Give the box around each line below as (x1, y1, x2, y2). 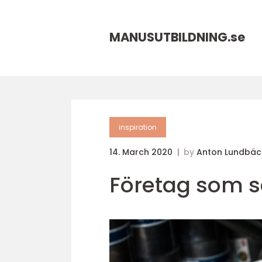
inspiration (119, 122, 157, 132)
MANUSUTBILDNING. (109, 29, 230, 46)
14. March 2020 (109, 146, 175, 158)
